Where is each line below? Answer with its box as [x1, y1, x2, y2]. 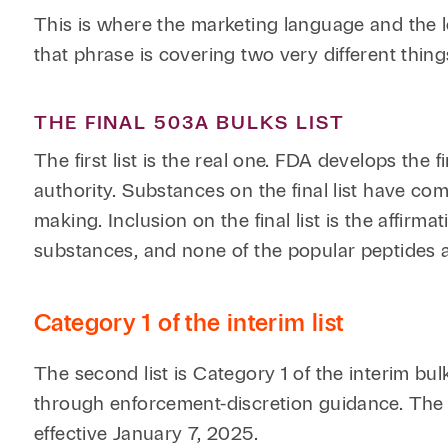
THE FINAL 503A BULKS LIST [34, 111, 345, 134]
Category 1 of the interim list [34, 308, 344, 337]
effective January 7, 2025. [34, 422, 258, 445]
